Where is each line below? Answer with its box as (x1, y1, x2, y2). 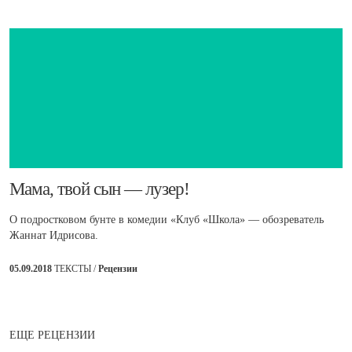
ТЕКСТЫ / (54, 262, 98, 274)
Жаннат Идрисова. (9, 229, 98, 241)
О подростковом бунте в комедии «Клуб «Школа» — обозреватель (9, 213, 324, 225)
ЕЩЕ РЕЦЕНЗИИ (9, 329, 95, 342)
